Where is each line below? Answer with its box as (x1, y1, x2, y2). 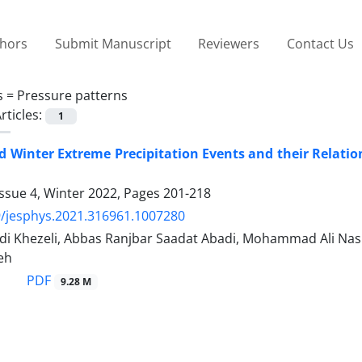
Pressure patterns (17, 86, 128, 104)
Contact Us (286, 34, 354, 53)
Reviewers (198, 34, 260, 53)
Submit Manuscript (54, 34, 171, 53)
